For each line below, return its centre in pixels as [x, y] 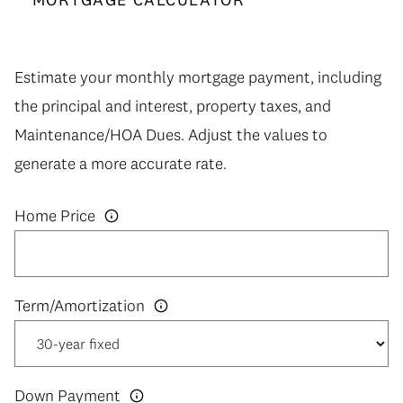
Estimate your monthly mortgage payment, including [198, 76]
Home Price [55, 216]
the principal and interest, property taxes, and [173, 105]
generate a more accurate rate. [121, 163]
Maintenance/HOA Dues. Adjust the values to [171, 134]
